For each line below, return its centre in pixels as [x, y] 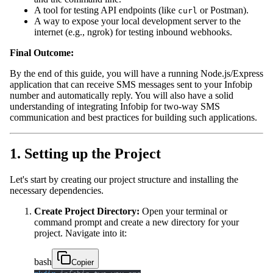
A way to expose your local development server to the [137, 21]
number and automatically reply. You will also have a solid [122, 95]
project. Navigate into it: [80, 233]
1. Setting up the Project [85, 154]
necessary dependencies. [57, 191]
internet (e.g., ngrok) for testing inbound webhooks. [133, 32]
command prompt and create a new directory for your [136, 222]
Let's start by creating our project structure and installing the [124, 180]
